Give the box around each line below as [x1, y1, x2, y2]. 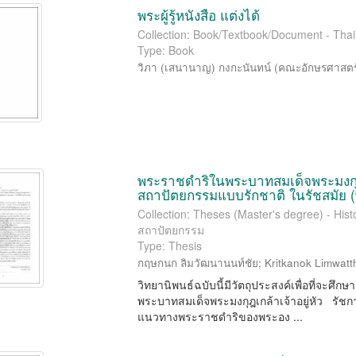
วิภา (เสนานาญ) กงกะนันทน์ [137, 60, 272, 75]
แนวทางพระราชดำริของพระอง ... [137, 308, 304, 324]
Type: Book [137, 42, 195, 58]
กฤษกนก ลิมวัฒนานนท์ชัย [137, 255, 259, 270]
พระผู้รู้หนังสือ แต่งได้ [137, 5, 261, 25]
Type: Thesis [137, 238, 203, 253]
